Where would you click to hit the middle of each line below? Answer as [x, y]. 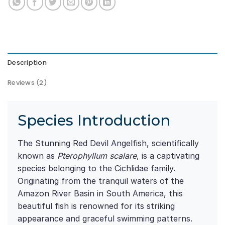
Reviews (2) [27, 82]
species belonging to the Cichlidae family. [96, 168]
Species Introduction [94, 120]
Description [27, 62]
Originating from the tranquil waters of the [101, 181]
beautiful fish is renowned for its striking [96, 206]
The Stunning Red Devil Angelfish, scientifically [108, 143]
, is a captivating [168, 155]
